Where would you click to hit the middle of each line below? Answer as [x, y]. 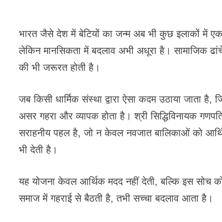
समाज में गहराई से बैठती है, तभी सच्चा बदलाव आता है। [116, 198]
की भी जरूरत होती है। [60, 67]
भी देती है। [38, 150]
